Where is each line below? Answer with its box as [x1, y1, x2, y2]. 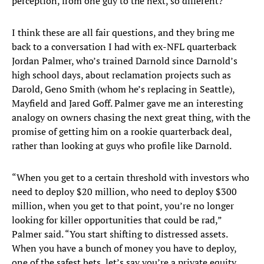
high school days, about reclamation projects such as [12, 68, 231, 82]
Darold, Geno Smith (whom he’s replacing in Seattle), [12, 82, 235, 96]
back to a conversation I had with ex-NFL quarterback [12, 40, 236, 54]
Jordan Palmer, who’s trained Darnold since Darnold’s [12, 54, 237, 68]
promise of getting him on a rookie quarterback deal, [12, 125, 232, 138]
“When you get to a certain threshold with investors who [12, 171, 249, 184]
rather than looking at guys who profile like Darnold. [12, 139, 232, 153]
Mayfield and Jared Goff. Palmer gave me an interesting [12, 97, 243, 110]
